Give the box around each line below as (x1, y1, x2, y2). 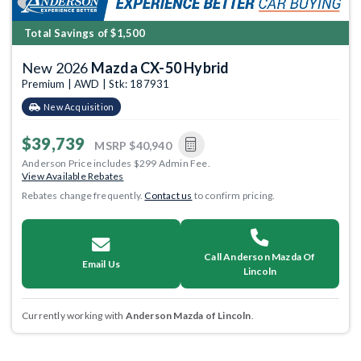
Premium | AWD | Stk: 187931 (22, 77, 170, 90)
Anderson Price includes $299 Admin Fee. (22, 156, 210, 169)
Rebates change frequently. (22, 189, 145, 201)
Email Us (81, 257, 121, 270)
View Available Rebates (22, 169, 124, 182)
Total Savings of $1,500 (24, 26, 146, 39)
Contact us (144, 189, 193, 201)
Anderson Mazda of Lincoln (125, 309, 251, 322)
